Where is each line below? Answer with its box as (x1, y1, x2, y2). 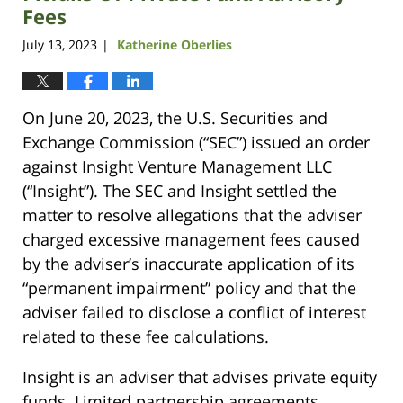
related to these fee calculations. (22, 326, 269, 348)
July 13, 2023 (22, 36, 97, 54)
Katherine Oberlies (117, 36, 232, 54)
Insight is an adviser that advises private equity (22, 366, 377, 389)
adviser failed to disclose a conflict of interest (22, 301, 366, 324)
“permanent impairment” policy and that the (22, 277, 356, 300)
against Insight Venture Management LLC (22, 156, 332, 178)
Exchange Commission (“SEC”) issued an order (22, 131, 370, 154)
